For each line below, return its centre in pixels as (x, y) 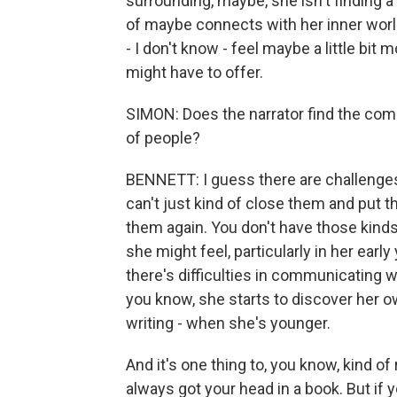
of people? (163, 138)
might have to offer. (195, 72)
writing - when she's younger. (228, 323)
